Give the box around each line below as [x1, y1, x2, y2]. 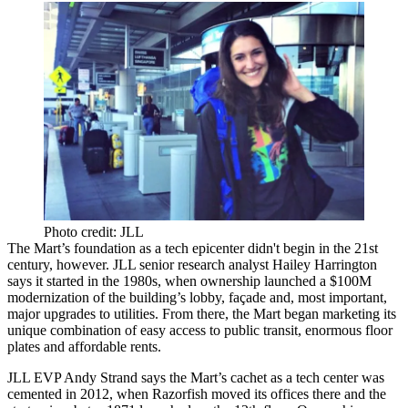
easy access [140, 321, 206, 338]
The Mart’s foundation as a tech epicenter [7, 240, 248, 256]
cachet [230, 369, 267, 385]
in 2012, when [62, 385, 152, 402]
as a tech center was [267, 369, 384, 385]
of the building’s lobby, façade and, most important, [89, 289, 387, 305]
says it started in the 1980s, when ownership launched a [7, 272, 330, 289]
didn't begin [248, 240, 315, 256]
